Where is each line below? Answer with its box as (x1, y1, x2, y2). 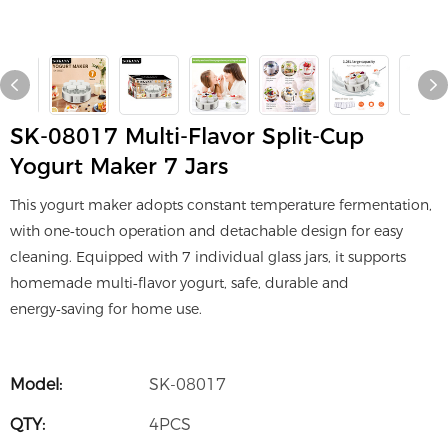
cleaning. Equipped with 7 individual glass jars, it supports (10, 248, 406, 267)
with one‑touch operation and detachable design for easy (10, 222, 403, 241)
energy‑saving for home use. (10, 300, 202, 319)
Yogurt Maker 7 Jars (10, 153, 228, 181)
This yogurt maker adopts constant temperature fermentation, (10, 196, 432, 215)
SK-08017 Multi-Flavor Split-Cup (10, 123, 364, 151)
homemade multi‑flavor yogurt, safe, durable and (10, 274, 349, 293)
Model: (10, 375, 62, 395)
